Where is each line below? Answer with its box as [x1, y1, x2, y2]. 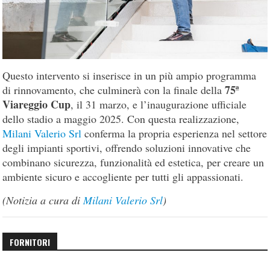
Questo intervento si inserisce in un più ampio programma [2, 68, 257, 83]
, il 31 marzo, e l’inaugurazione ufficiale [71, 97, 247, 112]
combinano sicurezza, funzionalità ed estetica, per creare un [2, 155, 265, 170]
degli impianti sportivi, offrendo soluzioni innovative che [2, 140, 251, 155]
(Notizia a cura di [2, 193, 81, 208]
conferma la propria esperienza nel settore [84, 126, 268, 141]
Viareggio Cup [2, 96, 71, 113]
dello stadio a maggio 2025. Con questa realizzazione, [2, 111, 240, 127]
